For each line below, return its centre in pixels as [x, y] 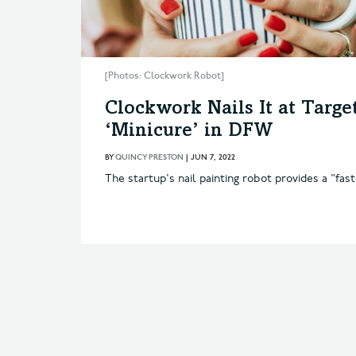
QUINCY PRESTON [149, 157]
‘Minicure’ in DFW [189, 132]
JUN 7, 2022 [213, 157]
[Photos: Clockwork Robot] [164, 75]
